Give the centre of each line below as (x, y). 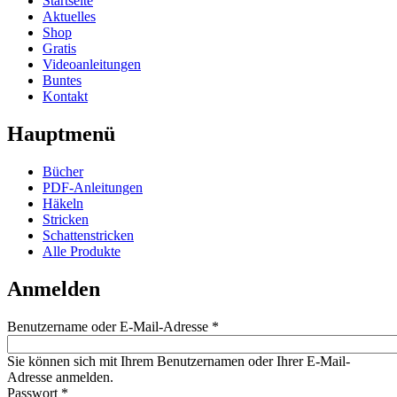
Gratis (59, 49)
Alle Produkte (82, 252)
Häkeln (63, 204)
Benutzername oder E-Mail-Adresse (109, 327)
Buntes (62, 81)
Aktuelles (69, 17)
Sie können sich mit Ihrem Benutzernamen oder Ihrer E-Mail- (179, 362)
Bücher (63, 172)
